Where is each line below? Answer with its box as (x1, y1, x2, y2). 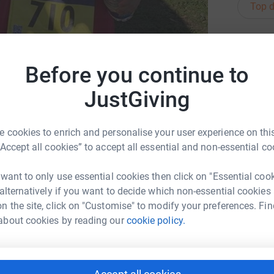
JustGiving (84, 86, 190, 113)
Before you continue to (25, 62, 249, 88)
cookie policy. (126, 214, 185, 226)
